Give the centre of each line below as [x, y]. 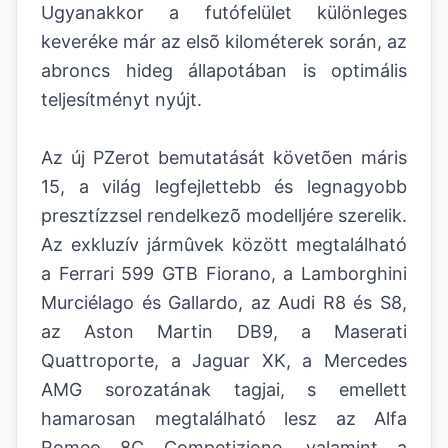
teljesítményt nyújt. [121, 99]
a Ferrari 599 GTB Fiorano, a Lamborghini [224, 273]
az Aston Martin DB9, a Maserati [224, 331]
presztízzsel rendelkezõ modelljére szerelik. [224, 215]
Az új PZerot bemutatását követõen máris [224, 157]
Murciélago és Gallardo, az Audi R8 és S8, [224, 302]
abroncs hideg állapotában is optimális [224, 70]
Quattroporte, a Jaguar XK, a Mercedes [224, 360]
